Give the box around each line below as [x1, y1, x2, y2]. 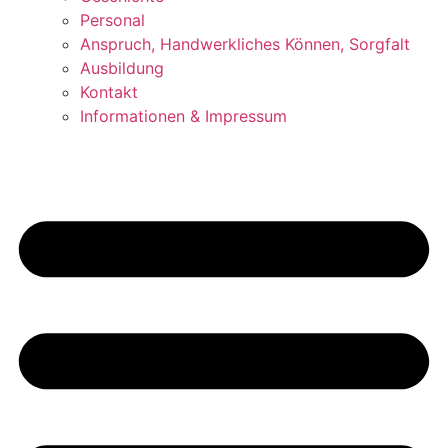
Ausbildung [80, 58, 164, 78]
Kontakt [80, 82, 138, 102]
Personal [80, 10, 145, 30]
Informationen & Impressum [80, 106, 287, 126]
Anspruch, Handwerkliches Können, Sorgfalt [80, 34, 410, 54]
